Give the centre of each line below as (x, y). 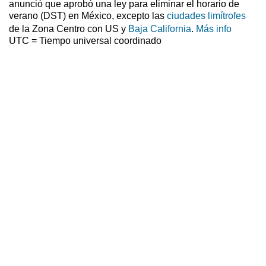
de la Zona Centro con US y (69, 29)
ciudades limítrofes (206, 16)
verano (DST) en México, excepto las (88, 16)
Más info (214, 29)
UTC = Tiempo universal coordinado (85, 41)
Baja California (160, 29)
